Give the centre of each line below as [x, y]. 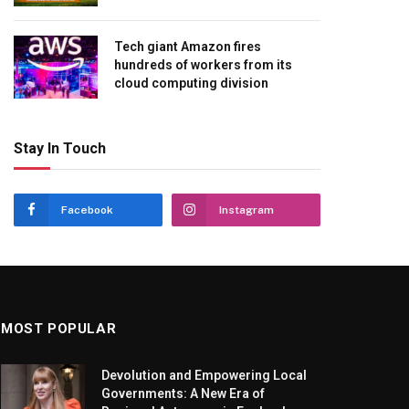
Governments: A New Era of [183, 393]
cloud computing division [191, 83]
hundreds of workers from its [203, 65]
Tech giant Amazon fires [188, 47]
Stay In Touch [60, 148]
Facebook [87, 210]
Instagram [246, 210]
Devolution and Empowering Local [204, 375]
